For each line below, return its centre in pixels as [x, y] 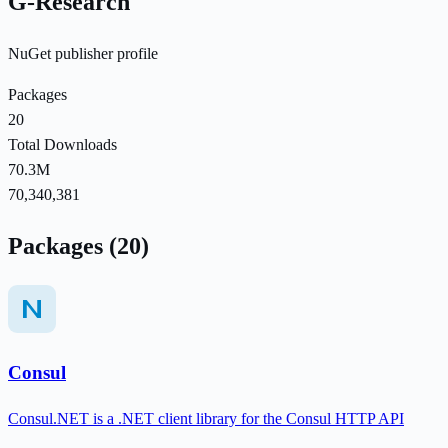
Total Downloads [62, 144]
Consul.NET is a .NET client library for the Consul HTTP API [206, 419]
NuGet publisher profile [83, 53]
